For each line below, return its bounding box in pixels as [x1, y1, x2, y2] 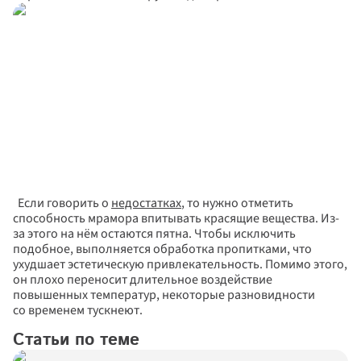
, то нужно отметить [181, 194, 293, 212]
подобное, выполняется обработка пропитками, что [13, 240, 312, 258]
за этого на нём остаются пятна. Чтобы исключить [13, 225, 296, 243]
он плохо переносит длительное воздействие [13, 271, 272, 288]
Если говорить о [13, 194, 111, 212]
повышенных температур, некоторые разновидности [13, 286, 315, 304]
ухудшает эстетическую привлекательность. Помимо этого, [13, 255, 347, 273]
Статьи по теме [13, 328, 139, 352]
